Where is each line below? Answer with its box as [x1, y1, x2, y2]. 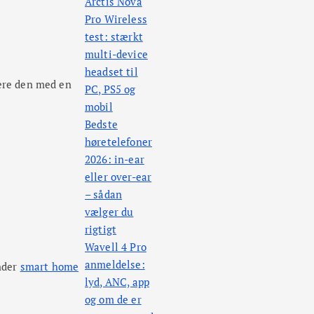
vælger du [85, 205, 134, 219]
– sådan [85, 187, 123, 202]
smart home [20, 259, 79, 273]
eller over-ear [85, 170, 152, 184]
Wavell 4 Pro [85, 240, 146, 254]
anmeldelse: [85, 257, 145, 272]
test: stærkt [85, 29, 143, 44]
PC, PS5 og [85, 82, 136, 97]
